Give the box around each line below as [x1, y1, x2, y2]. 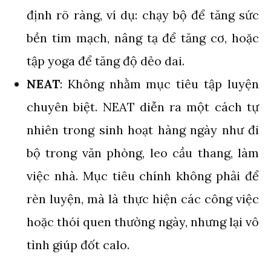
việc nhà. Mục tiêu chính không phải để [27, 168, 259, 183]
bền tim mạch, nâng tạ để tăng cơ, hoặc [27, 30, 259, 45]
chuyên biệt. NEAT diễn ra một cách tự [27, 99, 259, 114]
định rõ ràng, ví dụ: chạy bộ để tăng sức [27, 7, 259, 22]
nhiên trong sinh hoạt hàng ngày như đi [27, 122, 259, 137]
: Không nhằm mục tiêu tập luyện [60, 76, 259, 91]
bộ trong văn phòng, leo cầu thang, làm [27, 145, 259, 160]
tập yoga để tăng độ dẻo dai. [27, 53, 184, 68]
